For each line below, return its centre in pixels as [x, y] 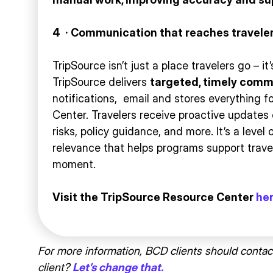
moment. [74, 164]
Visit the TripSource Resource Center [154, 197]
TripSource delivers [101, 82]
